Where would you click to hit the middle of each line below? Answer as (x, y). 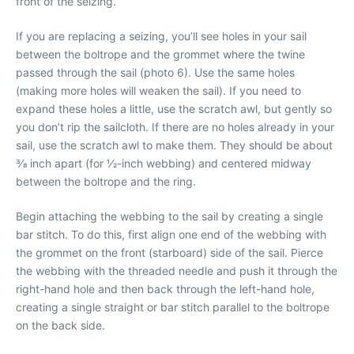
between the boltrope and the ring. (106, 181)
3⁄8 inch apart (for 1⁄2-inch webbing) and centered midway (164, 163)
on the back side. (60, 325)
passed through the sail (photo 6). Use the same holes (155, 72)
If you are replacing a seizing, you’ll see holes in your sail (161, 36)
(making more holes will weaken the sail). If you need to (158, 90)
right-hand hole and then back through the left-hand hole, (165, 289)
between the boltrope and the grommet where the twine (160, 54)
